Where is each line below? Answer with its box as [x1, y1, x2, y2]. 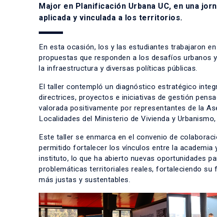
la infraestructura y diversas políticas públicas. [39, 64, 198, 73]
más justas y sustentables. [39, 175, 130, 184]
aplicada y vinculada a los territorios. [39, 13, 183, 22]
